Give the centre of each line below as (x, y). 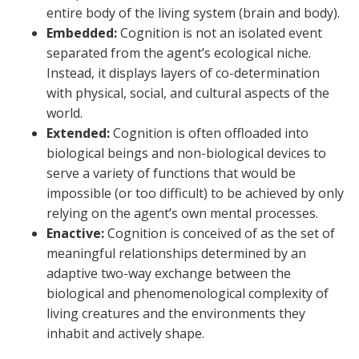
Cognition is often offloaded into (209, 133)
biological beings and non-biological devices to (186, 153)
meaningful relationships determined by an (176, 253)
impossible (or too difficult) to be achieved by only (195, 193)
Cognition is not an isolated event (220, 32)
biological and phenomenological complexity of (188, 293)
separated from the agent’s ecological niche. (179, 52)
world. (65, 113)
